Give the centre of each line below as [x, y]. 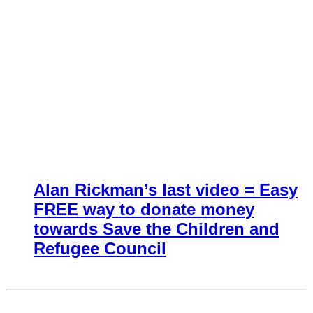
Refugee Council [100, 249]
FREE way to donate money [144, 210]
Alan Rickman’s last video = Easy [166, 190]
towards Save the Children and [156, 229]
